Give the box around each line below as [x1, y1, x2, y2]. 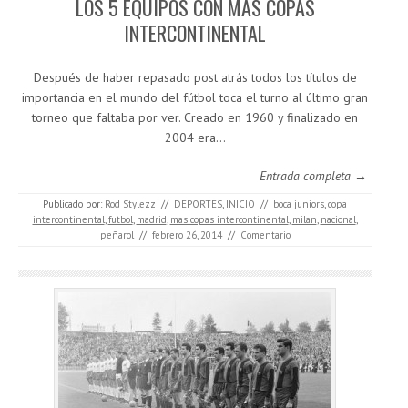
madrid [136, 213, 167, 227]
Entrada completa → [260, 168, 367, 185]
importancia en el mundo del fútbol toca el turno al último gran [22, 89, 368, 107]
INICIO [226, 198, 255, 211]
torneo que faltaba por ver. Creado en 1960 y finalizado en [32, 109, 358, 127]
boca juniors [273, 198, 324, 211]
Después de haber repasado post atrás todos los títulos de [33, 69, 357, 87]
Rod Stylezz [105, 198, 156, 211]
